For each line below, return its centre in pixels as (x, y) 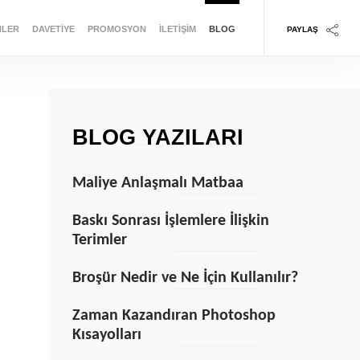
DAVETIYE (53, 29)
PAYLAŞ (302, 30)
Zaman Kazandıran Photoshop (174, 316)
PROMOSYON (117, 29)
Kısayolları (106, 335)
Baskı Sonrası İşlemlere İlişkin (170, 221)
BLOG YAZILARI (157, 137)
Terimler (99, 240)
